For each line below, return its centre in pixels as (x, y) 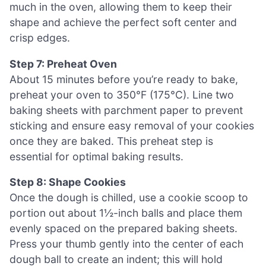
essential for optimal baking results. (96, 156)
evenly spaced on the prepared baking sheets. (123, 229)
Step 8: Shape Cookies (68, 182)
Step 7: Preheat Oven (63, 64)
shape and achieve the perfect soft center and (123, 23)
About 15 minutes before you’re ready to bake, (124, 79)
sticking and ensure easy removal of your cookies (132, 125)
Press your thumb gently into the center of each (126, 244)
